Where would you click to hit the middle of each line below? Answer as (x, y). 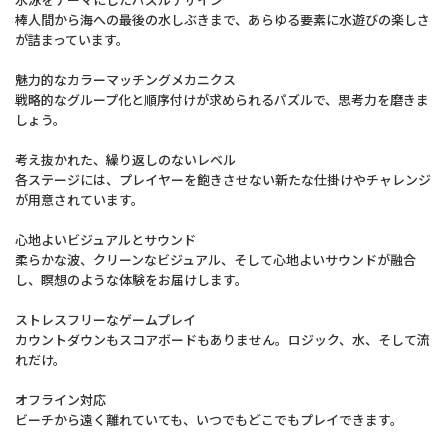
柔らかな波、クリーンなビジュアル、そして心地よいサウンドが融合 (215, 260)
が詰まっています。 (72, 40)
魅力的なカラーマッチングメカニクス (125, 80)
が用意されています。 (79, 200)
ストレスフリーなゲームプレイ (105, 320)
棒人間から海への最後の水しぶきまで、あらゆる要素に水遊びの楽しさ (222, 20)
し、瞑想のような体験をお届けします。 (131, 280)
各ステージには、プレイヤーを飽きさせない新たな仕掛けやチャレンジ (223, 180)
